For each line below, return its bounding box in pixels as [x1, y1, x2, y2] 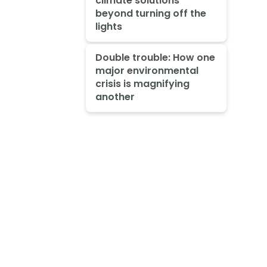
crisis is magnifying [95, 77, 190, 91]
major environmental [95, 64, 198, 78]
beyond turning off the [95, 6, 206, 20]
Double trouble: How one [95, 51, 215, 65]
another [95, 90, 135, 104]
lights [95, 19, 122, 33]
